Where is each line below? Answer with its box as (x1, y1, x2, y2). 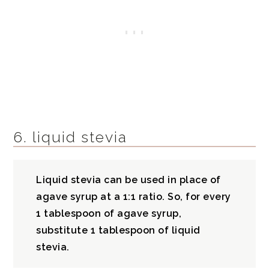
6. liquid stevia (13, 127, 128, 146)
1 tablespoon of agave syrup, (36, 208, 182, 220)
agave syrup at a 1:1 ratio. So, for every (36, 191, 231, 203)
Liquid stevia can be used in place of (36, 174, 221, 186)
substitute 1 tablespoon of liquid (36, 225, 201, 237)
